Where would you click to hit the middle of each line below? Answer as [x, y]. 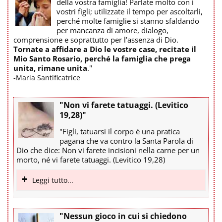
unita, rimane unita [50, 68]
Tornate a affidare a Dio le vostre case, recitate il [105, 49]
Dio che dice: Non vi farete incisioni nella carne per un [108, 150]
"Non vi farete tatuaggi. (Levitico [124, 105]
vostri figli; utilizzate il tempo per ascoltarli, [130, 11]
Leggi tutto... [53, 180]
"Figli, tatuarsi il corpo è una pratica [120, 131]
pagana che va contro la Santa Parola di [126, 140]
